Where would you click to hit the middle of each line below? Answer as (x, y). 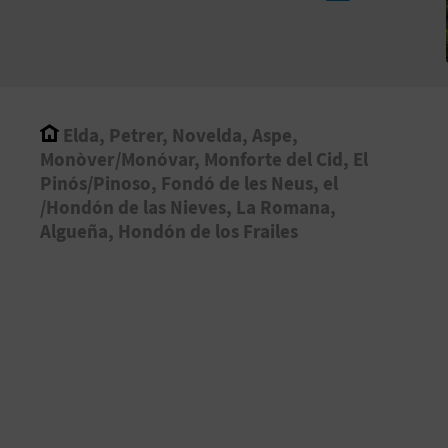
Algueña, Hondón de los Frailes (169, 230)
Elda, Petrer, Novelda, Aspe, (178, 134)
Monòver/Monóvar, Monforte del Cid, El (204, 158)
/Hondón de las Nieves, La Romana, (188, 206)
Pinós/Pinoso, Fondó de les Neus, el (189, 182)
